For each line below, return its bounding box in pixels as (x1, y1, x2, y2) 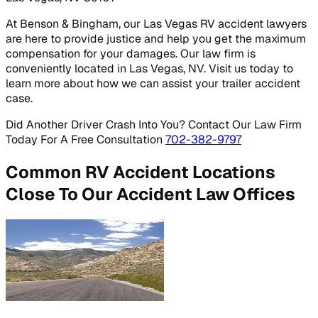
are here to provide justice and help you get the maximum (6, 31, 306, 47)
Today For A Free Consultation (6, 132, 165, 148)
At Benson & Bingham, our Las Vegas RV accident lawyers (6, 16, 307, 32)
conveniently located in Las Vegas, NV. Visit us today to (6, 61, 293, 77)
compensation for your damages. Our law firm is (6, 46, 256, 62)
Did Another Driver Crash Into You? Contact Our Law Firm (6, 117, 302, 133)
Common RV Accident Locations (6, 161, 275, 184)
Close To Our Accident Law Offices (6, 183, 295, 206)
